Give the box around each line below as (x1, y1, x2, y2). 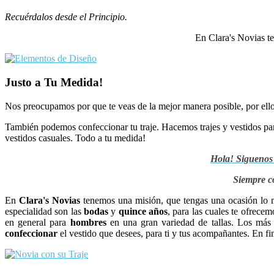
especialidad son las (5, 206, 84, 217)
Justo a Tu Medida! (5, 76, 103, 89)
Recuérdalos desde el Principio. (5, 12, 127, 23)
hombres (70, 217, 106, 228)
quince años (116, 206, 168, 217)
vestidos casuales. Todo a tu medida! (5, 132, 146, 143)
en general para (5, 217, 70, 228)
